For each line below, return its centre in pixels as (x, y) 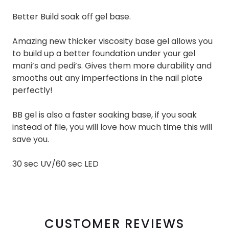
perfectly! (32, 90)
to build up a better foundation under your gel (104, 53)
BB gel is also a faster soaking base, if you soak (105, 115)
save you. (31, 139)
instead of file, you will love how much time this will (112, 127)
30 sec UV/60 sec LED (55, 164)
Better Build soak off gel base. (72, 17)
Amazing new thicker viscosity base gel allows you (112, 41)
